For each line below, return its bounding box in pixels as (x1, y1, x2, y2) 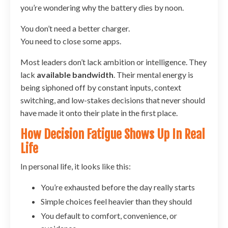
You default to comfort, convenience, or (41, 210, 177, 220)
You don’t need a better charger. (20, 23, 130, 33)
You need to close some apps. (20, 36, 121, 46)
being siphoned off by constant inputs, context (20, 82, 181, 92)
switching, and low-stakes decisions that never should (20, 95, 205, 105)
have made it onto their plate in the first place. (20, 107, 178, 118)
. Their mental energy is (113, 69, 193, 79)
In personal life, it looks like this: (20, 161, 131, 171)
